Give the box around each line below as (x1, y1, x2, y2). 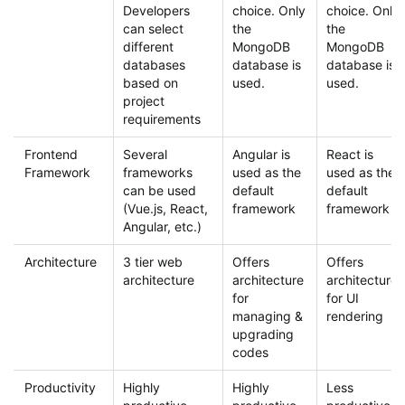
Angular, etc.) (123, 218, 202, 234)
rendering (326, 307, 383, 324)
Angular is (232, 146, 290, 162)
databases (123, 56, 185, 72)
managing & (232, 307, 303, 324)
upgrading (232, 325, 294, 342)
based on (123, 74, 178, 90)
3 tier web (123, 253, 183, 269)
